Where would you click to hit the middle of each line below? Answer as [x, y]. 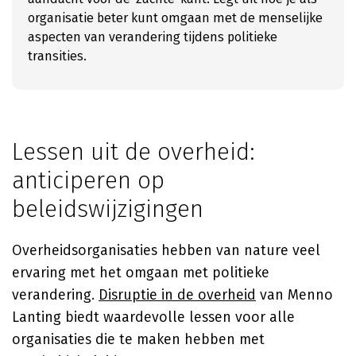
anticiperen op [88, 180]
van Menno [294, 295]
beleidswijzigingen [108, 209]
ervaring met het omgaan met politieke [141, 273]
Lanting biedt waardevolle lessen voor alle [153, 317]
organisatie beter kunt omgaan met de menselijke [175, 18]
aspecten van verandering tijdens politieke [153, 37]
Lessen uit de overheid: [133, 152]
